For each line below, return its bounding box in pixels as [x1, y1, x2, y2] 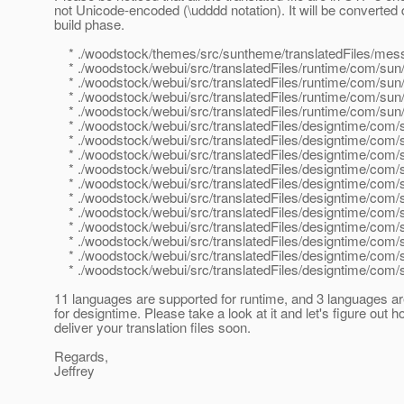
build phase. [54, 14, 124, 34]
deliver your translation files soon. [54, 317, 251, 337]
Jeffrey [54, 361, 95, 381]
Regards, [54, 346, 108, 366]
